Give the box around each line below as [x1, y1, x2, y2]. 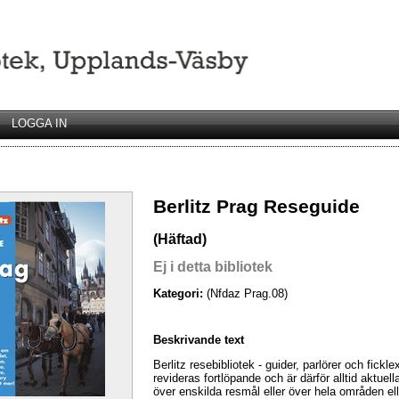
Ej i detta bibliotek [153, 258, 273, 274]
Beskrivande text [153, 332, 244, 346]
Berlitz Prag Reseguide [153, 196, 360, 218]
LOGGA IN [12, 117, 67, 130]
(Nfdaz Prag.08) [207, 287, 288, 301]
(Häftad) [153, 231, 207, 247]
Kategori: [153, 287, 207, 301]
